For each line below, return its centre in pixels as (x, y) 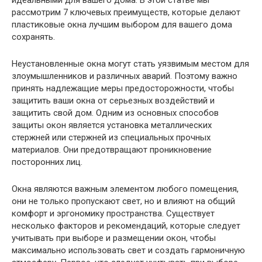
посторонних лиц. (47, 162)
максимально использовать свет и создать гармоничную (128, 251)
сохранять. (33, 37)
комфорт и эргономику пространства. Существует (113, 214)
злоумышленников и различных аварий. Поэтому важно (125, 76)
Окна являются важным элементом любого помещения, (125, 189)
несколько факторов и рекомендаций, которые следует (126, 226)
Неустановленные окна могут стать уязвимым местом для (130, 64)
